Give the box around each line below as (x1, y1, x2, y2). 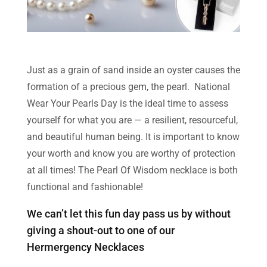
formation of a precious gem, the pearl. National (26, 80, 230, 92)
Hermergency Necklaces (26, 240, 144, 253)
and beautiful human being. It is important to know (26, 131, 240, 142)
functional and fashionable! (26, 181, 143, 193)
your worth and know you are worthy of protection (26, 147, 235, 159)
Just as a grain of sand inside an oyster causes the (26, 64, 240, 76)
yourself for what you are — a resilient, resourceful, (26, 114, 238, 126)
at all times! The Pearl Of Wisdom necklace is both (26, 164, 238, 176)
